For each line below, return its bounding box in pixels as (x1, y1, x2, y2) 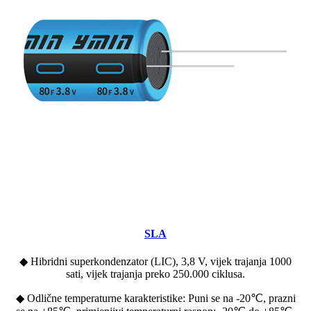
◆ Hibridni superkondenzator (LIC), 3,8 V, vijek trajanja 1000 (19, 255, 292, 268)
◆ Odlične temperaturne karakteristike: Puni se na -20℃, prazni (15, 292, 296, 305)
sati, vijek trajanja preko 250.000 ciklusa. (66, 268, 245, 280)
